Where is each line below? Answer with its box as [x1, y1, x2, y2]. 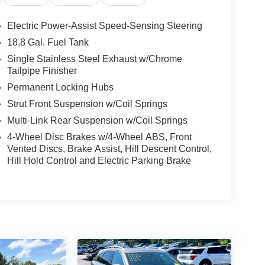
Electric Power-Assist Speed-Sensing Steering [7, 21, 202, 31]
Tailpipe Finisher [7, 66, 77, 76]
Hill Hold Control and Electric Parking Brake [7, 156, 191, 166]
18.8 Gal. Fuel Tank [7, 37, 89, 48]
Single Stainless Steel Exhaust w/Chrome [7, 54, 182, 64]
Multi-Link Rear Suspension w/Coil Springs [7, 115, 188, 126]
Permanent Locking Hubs [7, 82, 114, 93]
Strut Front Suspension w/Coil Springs [7, 99, 167, 109]
